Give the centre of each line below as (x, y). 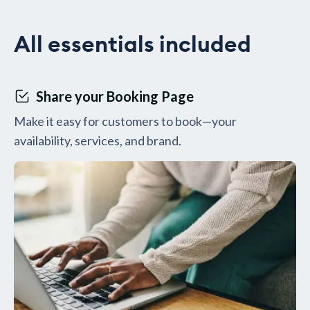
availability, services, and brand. (98, 140)
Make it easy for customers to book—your (125, 121)
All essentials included (133, 45)
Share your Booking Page (115, 96)
